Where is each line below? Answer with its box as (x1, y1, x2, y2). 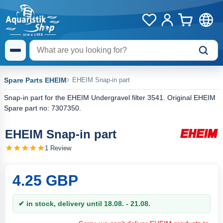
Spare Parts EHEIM (4, 76, 67, 84)
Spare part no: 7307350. (4, 104, 81, 112)
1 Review (45, 144, 71, 152)
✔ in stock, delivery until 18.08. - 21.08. (18, 200, 150, 208)
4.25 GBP (12, 172, 78, 189)
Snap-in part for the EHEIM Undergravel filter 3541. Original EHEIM (4, 94, 216, 102)
